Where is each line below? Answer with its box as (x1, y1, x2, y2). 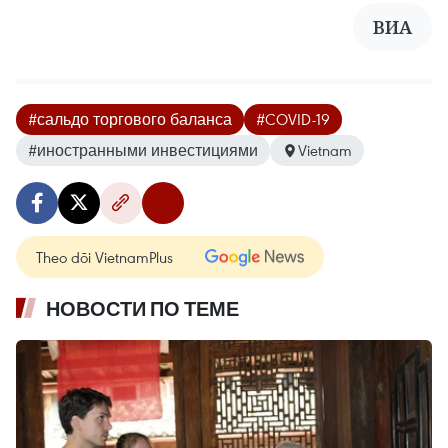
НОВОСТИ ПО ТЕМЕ (46, 297, 239, 322)
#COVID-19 (256, 109, 330, 130)
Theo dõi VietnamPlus (36, 247, 173, 268)
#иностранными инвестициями (28, 140, 258, 161)
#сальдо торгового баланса (28, 109, 232, 130)
